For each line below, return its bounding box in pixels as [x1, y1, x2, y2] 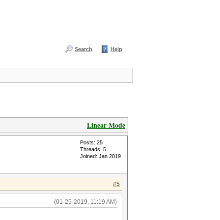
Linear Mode [87, 120, 125, 130]
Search [75, 46, 92, 52]
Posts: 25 [80, 139, 103, 145]
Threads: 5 [80, 146, 106, 152]
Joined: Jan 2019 [80, 153, 121, 159]
